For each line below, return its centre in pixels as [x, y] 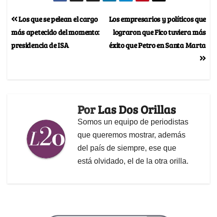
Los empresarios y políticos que [157, 19]
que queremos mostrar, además [132, 135]
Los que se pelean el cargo [57, 19]
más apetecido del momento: [55, 32]
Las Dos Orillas [137, 109]
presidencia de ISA [40, 45]
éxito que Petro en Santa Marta [157, 45]
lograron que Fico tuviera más [159, 32]
